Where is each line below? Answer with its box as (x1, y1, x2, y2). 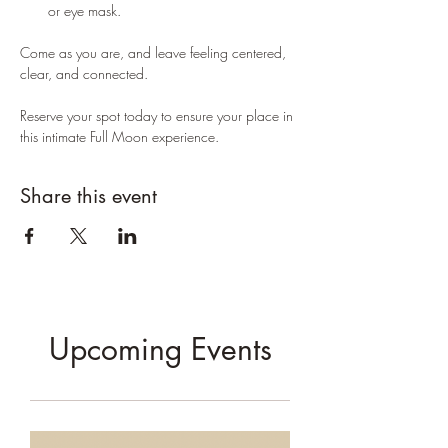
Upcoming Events (48, 329, 272, 369)
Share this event (20, 183, 157, 209)
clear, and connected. (20, 64, 152, 83)
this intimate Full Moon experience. (20, 127, 219, 146)
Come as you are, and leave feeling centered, (20, 43, 290, 62)
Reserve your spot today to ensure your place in (20, 106, 297, 125)
